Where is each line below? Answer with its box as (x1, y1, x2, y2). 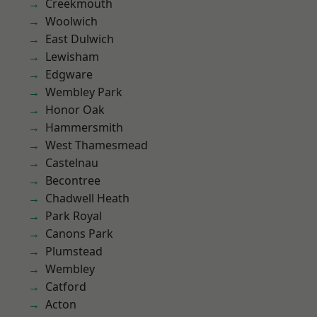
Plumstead (45, 243, 103, 259)
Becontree (45, 173, 100, 188)
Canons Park (45, 226, 113, 241)
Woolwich (45, 13, 98, 29)
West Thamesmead (45, 137, 148, 153)
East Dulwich (45, 31, 114, 47)
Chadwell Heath (45, 190, 129, 206)
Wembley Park (45, 84, 122, 100)
